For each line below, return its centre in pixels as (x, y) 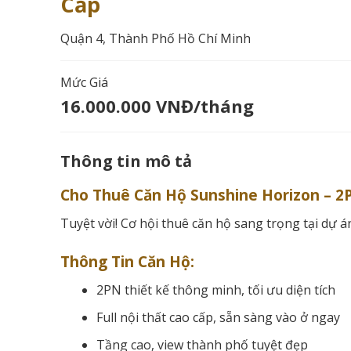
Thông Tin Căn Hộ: (127, 261)
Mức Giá (84, 82)
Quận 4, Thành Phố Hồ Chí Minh (156, 38)
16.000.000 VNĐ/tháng (157, 105)
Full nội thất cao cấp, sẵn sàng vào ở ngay (218, 318)
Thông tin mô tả (126, 161)
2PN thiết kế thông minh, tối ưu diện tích (215, 290)
